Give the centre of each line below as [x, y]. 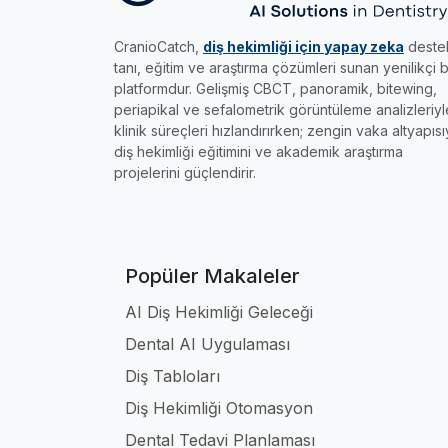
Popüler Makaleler [212, 275]
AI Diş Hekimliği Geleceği [219, 311]
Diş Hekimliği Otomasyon [219, 407]
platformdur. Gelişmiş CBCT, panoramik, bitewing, [275, 88]
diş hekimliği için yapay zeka [303, 46]
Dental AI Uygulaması [207, 343]
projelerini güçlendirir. [185, 172]
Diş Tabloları [172, 375]
